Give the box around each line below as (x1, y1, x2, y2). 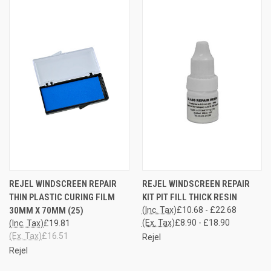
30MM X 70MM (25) (9, 204, 83, 216)
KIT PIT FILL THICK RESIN (142, 191, 237, 203)
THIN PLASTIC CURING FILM (9, 191, 115, 203)
